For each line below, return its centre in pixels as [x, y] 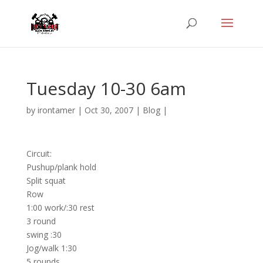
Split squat [46, 181]
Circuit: [39, 154]
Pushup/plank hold [61, 167]
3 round [41, 221]
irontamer [56, 110]
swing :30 [44, 235]
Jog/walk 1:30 [51, 248]
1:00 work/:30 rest [60, 208]
